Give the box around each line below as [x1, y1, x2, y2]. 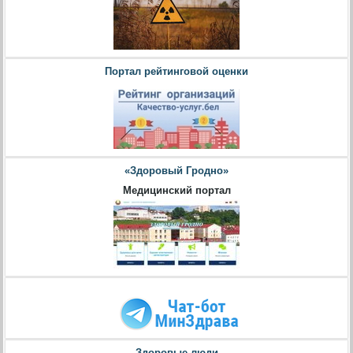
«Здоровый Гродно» [124, 165, 229, 177]
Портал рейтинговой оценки [105, 65, 248, 77]
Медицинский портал [122, 184, 231, 197]
